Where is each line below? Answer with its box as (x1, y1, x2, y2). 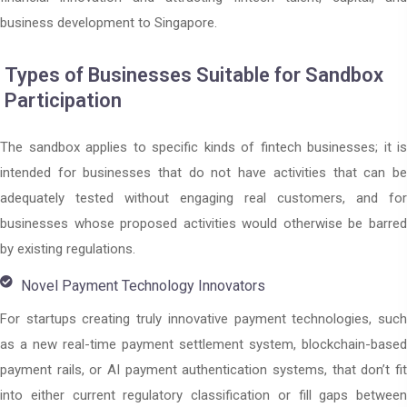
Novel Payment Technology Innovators (20, 277, 265, 295)
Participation (5, 89, 122, 113)
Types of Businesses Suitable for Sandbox (5, 64, 383, 87)
